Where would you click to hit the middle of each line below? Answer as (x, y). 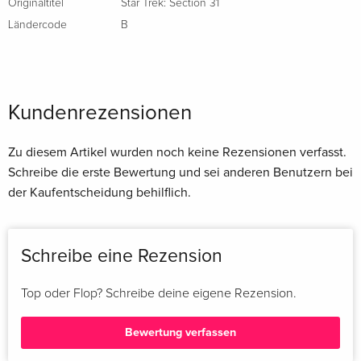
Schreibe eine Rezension (122, 256)
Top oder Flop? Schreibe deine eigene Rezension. (159, 293)
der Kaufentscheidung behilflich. (100, 192)
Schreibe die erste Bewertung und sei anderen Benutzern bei (180, 172)
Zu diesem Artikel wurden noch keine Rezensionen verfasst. (177, 152)
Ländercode (37, 25)
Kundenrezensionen (100, 112)
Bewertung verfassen (180, 333)
